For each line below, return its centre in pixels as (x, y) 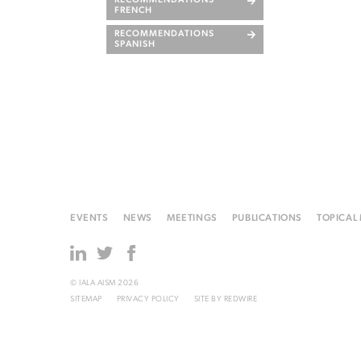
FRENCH (133, 11)
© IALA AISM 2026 (104, 283)
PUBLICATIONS (267, 218)
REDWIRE (240, 299)
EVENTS (89, 218)
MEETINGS (192, 218)
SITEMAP (86, 299)
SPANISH (135, 45)
